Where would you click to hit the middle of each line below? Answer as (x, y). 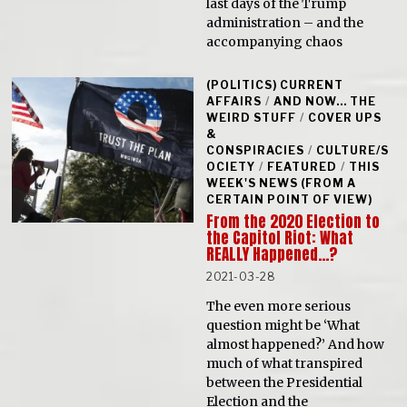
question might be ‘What (283, 326)
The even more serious (279, 307)
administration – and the (285, 22)
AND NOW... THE (325, 101)
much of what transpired (285, 364)
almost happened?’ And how (296, 345)
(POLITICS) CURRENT (275, 84)
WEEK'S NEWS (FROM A (282, 183)
